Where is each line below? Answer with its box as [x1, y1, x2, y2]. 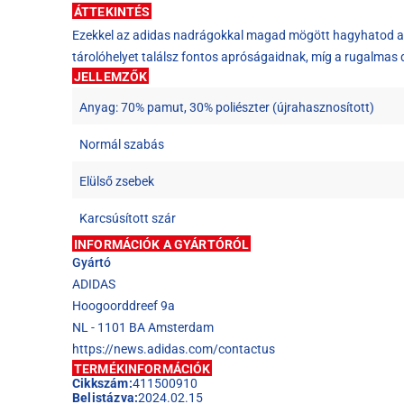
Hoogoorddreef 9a [72, 298, 175, 314]
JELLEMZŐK [74, 69, 148, 85]
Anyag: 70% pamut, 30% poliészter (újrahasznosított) [79, 100, 374, 115]
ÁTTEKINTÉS [74, 5, 151, 20]
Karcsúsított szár [79, 211, 176, 226]
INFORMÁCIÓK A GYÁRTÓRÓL [74, 237, 250, 252]
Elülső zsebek [79, 174, 154, 189]
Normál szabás [79, 137, 164, 152]
